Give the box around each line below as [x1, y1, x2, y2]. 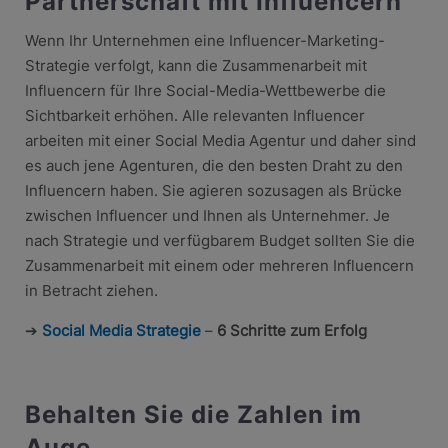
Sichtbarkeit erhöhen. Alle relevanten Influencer [24, 105, 365, 125]
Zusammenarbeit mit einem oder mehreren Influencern [24, 255, 414, 275]
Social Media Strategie [41, 320, 201, 340]
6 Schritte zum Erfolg [216, 320, 367, 340]
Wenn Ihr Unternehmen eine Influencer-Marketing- [24, 30, 385, 50]
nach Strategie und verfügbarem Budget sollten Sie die [24, 230, 415, 250]
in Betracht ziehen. [24, 280, 158, 300]
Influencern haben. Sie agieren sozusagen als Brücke [24, 180, 402, 200]
